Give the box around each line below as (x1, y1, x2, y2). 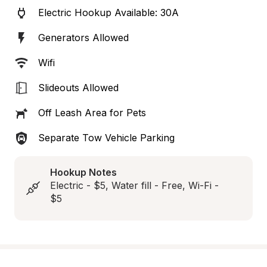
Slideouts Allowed (38, 82, 119, 94)
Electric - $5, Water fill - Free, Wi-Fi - (50, 179, 219, 191)
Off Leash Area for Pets (38, 107, 146, 119)
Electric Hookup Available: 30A (38, 7, 179, 18)
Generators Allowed (38, 32, 129, 44)
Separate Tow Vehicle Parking (38, 132, 175, 144)
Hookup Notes (50, 166, 117, 178)
